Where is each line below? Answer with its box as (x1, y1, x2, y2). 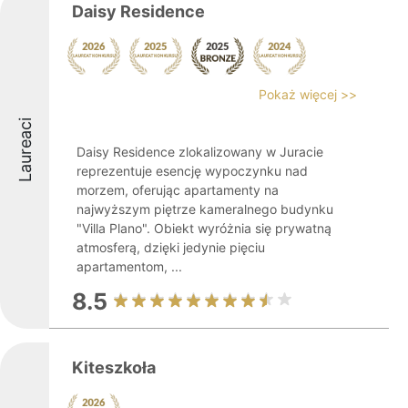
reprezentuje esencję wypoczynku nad (76, 163, 308, 178)
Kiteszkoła (72, 358, 156, 377)
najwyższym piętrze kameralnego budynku (76, 201, 333, 217)
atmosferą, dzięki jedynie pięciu (76, 240, 265, 255)
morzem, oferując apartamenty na (76, 182, 279, 198)
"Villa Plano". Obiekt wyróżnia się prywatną (76, 220, 331, 236)
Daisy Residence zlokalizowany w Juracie (76, 144, 323, 159)
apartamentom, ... (76, 259, 182, 274)
